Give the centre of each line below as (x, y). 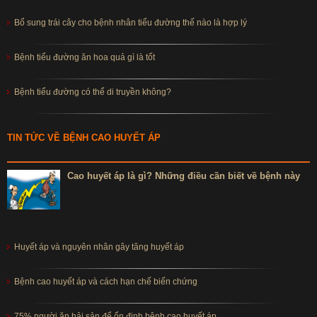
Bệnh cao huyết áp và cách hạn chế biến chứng (106, 282)
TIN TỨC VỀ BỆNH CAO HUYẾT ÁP (84, 137)
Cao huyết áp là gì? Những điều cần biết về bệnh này (184, 176)
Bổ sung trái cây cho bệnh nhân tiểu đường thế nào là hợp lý (131, 22)
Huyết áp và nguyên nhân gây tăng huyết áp (99, 247)
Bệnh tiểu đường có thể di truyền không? (93, 92)
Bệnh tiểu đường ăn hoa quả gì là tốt (85, 57)
